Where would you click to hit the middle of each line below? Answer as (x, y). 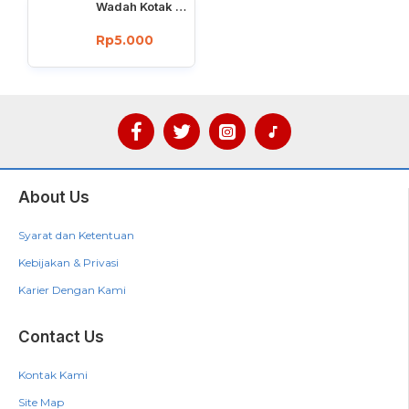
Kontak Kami (53, 375)
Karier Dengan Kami (72, 290)
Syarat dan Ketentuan (76, 235)
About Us (54, 197)
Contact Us (61, 337)
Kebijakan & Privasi (68, 262)
